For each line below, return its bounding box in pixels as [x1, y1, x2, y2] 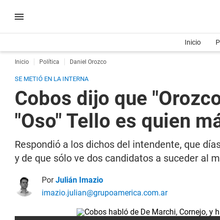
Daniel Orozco [70, 58, 107, 65]
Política [39, 58, 59, 65]
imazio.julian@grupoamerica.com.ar [42, 188, 167, 197]
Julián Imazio [55, 175, 103, 185]
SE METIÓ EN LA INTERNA [15, 75, 88, 82]
